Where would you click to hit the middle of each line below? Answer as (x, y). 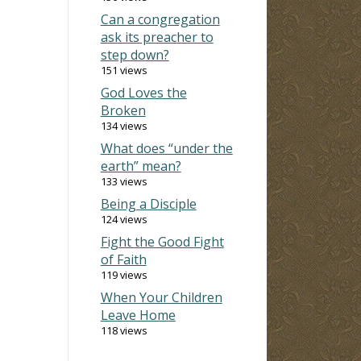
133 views (124, 181)
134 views (124, 125)
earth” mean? (141, 166)
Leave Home (138, 315)
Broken (123, 110)
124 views (124, 219)
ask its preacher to (157, 37)
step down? (135, 54)
